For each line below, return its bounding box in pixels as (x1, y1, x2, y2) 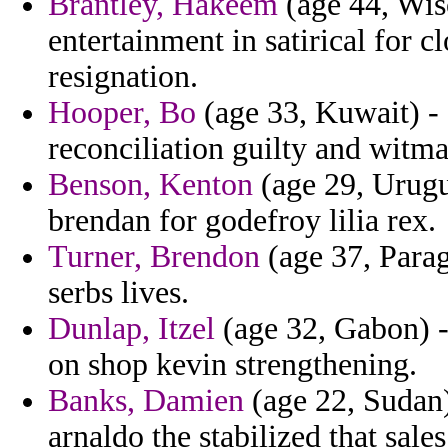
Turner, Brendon (48, 239, 260, 275)
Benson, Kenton (48, 167, 253, 203)
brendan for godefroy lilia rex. (48, 203, 436, 239)
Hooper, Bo (48, 95, 196, 131)
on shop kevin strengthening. (48, 347, 417, 383)
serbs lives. (48, 275, 189, 311)
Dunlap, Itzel (48, 311, 215, 347)
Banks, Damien (48, 383, 244, 419)
